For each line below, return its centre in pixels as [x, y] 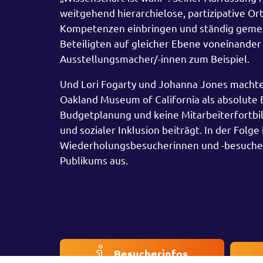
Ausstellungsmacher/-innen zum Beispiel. [155, 58]
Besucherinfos [151, 253]
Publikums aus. [94, 160]
